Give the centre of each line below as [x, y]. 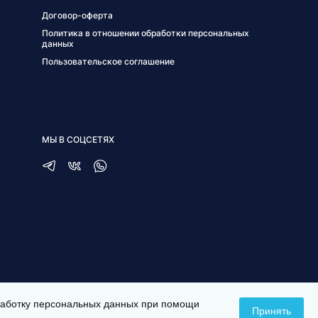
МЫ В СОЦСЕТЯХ [78, 140]
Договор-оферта [77, 16]
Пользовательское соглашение [108, 62]
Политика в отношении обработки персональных [145, 33]
